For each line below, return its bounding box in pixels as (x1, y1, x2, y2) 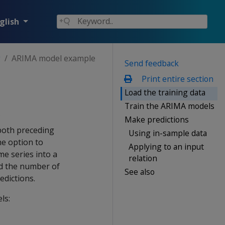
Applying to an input (129, 141, 204, 152)
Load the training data (125, 86, 205, 98)
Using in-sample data (129, 127, 207, 139)
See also (125, 166, 155, 177)
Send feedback (125, 57, 179, 69)
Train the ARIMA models (125, 100, 214, 111)
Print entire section (139, 73, 213, 84)
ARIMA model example (12, 53, 95, 64)
